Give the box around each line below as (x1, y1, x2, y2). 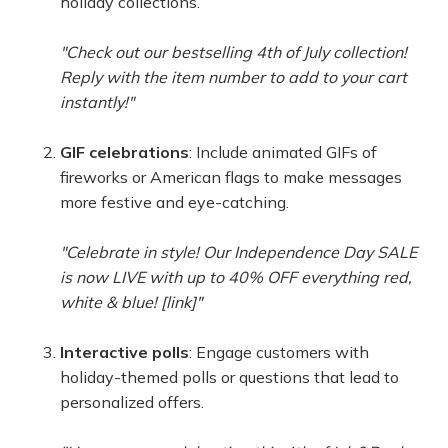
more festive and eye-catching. (60, 192, 289, 212)
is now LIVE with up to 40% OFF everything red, (60, 267, 412, 287)
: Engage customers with (189, 342, 369, 362)
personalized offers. (60, 392, 204, 412)
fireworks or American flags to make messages (60, 167, 402, 187)
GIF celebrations (60, 142, 189, 162)
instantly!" (60, 92, 134, 112)
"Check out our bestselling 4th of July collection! (60, 42, 407, 62)
